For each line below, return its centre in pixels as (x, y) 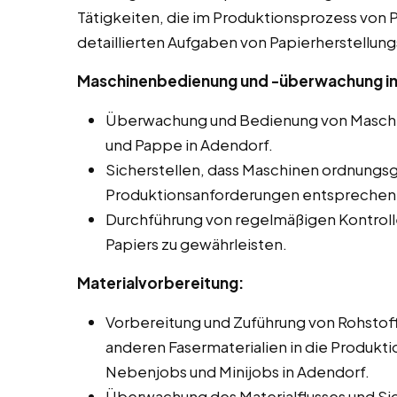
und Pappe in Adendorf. (189, 145)
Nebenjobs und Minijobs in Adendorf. (237, 372)
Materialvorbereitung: (160, 283)
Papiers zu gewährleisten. (196, 244)
